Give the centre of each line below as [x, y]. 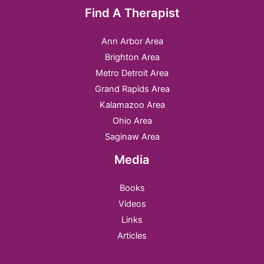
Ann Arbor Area [132, 42]
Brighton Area [132, 57]
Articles [132, 236]
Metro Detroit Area [132, 73]
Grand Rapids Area [132, 89]
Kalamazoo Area [132, 105]
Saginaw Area [132, 137]
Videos [132, 204]
